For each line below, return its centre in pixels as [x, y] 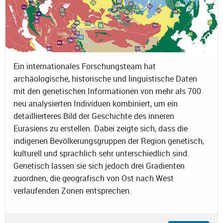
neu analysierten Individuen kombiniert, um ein [96, 104]
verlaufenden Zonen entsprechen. [72, 191]
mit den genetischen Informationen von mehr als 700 [107, 91]
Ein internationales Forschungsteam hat [85, 66]
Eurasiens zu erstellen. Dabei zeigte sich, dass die [101, 129]
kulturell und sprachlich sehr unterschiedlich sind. [101, 154]
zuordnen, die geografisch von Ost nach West [94, 178]
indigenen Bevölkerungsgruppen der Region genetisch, [109, 141]
